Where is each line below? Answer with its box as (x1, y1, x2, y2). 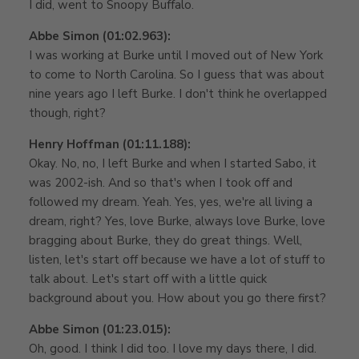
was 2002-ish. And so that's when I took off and (29, 174, 292, 191)
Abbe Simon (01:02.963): (29, 27, 171, 44)
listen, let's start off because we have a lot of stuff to (29, 251, 325, 268)
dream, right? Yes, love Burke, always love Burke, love (29, 212, 325, 229)
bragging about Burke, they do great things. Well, (29, 232, 302, 248)
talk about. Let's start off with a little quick (29, 270, 267, 287)
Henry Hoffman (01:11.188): (29, 135, 191, 152)
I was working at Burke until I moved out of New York (29, 46, 323, 63)
